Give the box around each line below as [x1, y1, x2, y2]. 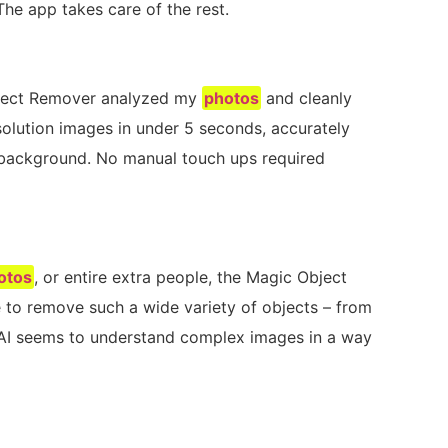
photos [204, 87, 260, 108]
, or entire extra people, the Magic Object [34, 266, 348, 287]
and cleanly [261, 87, 353, 108]
